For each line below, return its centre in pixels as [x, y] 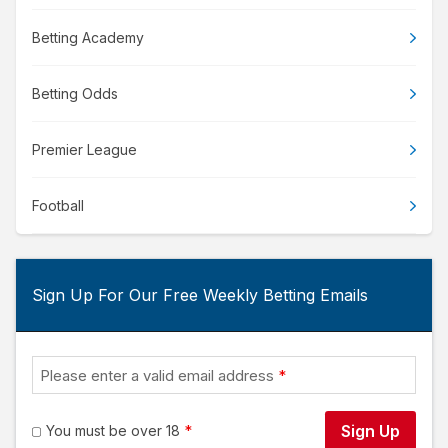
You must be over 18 [113, 430]
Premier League [84, 149]
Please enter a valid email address [156, 375]
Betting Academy [88, 37]
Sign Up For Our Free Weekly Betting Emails [200, 295]
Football [58, 205]
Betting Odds [75, 93]
